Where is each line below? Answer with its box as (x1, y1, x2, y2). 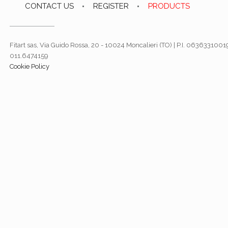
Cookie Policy (10, 62, 50, 70)
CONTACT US (25, 1, 74, 11)
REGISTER (93, 1, 129, 11)
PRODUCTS (148, 1, 190, 11)
